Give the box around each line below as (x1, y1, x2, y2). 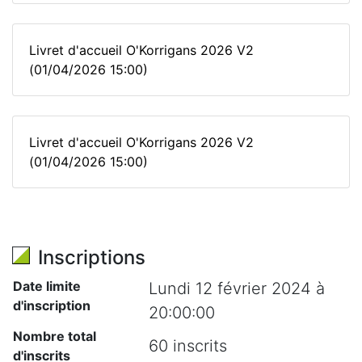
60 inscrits (149, 336, 227, 356)
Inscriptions (38, 246, 145, 269)
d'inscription (13, 297, 90, 314)
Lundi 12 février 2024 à (149, 279, 325, 298)
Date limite (13, 278, 81, 294)
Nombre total (13, 328, 96, 344)
